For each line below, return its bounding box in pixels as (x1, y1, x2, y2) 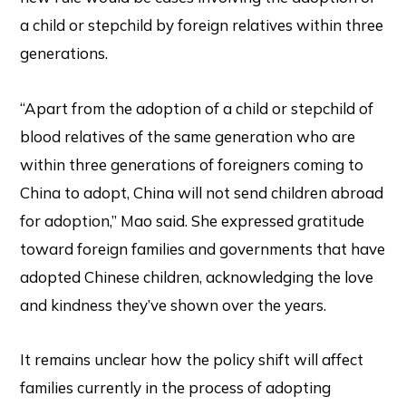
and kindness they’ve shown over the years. (20, 295, 327, 314)
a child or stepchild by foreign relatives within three (20, 14, 384, 34)
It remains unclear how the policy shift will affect (20, 350, 364, 370)
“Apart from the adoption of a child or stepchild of (20, 98, 374, 118)
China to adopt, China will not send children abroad (20, 182, 384, 202)
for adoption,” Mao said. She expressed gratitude (20, 210, 365, 230)
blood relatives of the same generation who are (20, 126, 356, 146)
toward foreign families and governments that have (20, 238, 386, 258)
